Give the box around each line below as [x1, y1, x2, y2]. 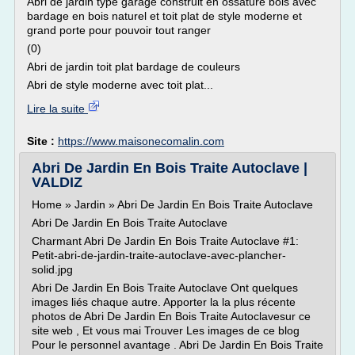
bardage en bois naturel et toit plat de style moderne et [27, 10, 302, 22]
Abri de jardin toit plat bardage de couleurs [27, 60, 240, 73]
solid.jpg [32, 263, 73, 276]
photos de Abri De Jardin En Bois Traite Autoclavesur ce [32, 310, 311, 323]
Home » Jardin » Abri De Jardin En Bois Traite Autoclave [32, 198, 313, 211]
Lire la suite [27, 102, 88, 115]
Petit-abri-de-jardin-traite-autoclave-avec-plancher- [32, 249, 286, 261]
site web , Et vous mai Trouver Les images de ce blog [32, 324, 300, 337]
